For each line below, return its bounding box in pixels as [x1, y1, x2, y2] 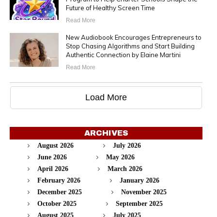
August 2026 [37, 142, 74, 150]
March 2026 [108, 165, 142, 173]
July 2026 [113, 142, 141, 150]
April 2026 [37, 165, 68, 173]
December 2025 [37, 188, 82, 196]
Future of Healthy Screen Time [65, 4, 155, 12]
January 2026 [120, 177, 159, 185]
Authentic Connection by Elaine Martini [65, 51, 181, 59]
